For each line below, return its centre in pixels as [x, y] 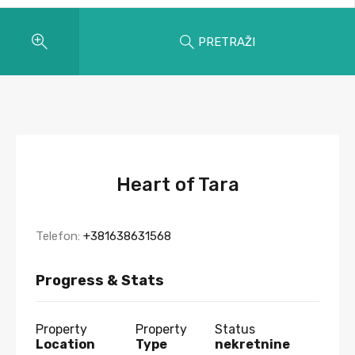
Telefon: [59, 236]
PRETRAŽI [226, 42]
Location [65, 344]
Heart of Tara [177, 185]
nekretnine [253, 344]
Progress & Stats [100, 281]
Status [235, 329]
